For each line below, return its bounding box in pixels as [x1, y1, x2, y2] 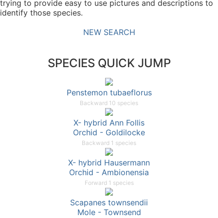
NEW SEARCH [83, 27, 135, 37]
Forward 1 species [84, 179, 134, 187]
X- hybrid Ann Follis [73, 118, 145, 128]
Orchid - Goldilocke [73, 127, 145, 138]
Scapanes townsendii [70, 198, 148, 208]
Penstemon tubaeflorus [66, 88, 152, 98]
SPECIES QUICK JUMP [47, 56, 171, 71]
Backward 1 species [82, 139, 136, 147]
